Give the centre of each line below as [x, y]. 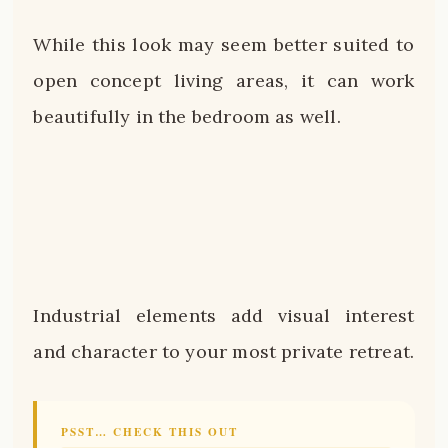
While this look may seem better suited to [224, 44]
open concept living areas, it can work [224, 80]
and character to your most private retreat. [224, 351]
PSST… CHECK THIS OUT [150, 432]
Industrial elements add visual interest [224, 315]
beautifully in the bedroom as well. [187, 116]
